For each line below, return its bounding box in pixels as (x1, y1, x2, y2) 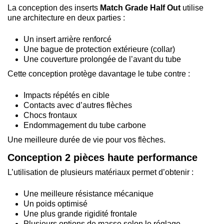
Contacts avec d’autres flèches (23, 100, 132, 109)
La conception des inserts (7, 3, 100, 12)
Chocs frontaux (23, 110, 77, 119)
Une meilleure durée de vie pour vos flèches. (7, 135, 165, 144)
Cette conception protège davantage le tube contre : (7, 69, 190, 78)
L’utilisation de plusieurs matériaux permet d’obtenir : (7, 168, 193, 177)
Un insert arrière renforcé (23, 34, 111, 43)
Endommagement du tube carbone (23, 120, 146, 129)
